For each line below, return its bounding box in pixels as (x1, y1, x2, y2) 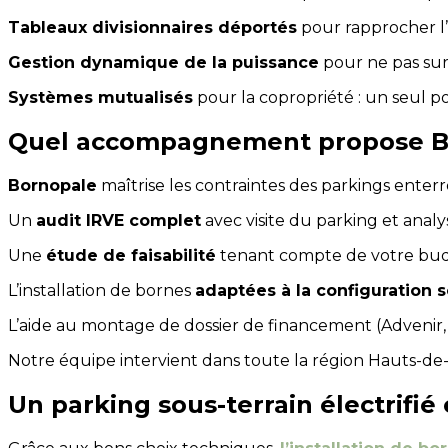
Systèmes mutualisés (8, 87, 193, 107)
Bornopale (8, 175, 97, 195)
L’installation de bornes (8, 280, 195, 300)
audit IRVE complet (36, 210, 201, 230)
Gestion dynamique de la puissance (8, 52, 319, 72)
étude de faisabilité (46, 245, 216, 265)
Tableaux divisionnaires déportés (8, 17, 297, 37)
